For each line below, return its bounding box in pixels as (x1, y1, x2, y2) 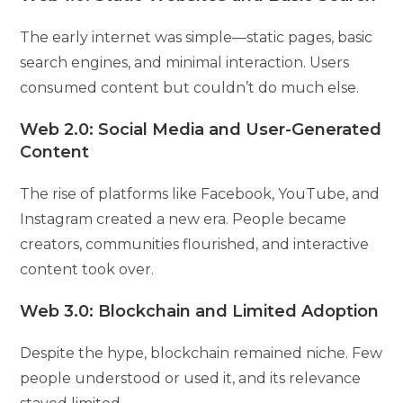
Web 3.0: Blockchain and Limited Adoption (20, 300, 380, 321)
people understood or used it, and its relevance (20, 369, 362, 387)
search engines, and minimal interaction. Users (20, 53, 350, 71)
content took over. (20, 260, 155, 278)
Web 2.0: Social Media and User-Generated (20, 119, 382, 139)
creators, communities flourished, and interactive (20, 235, 370, 253)
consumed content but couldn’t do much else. (20, 78, 360, 96)
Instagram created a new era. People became (20, 210, 347, 228)
